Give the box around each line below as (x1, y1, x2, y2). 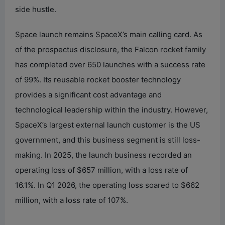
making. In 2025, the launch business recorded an (15, 150, 192, 160)
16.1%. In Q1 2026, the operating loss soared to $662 (15, 180, 199, 190)
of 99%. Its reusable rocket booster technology (15, 74, 181, 84)
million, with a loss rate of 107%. (15, 195, 128, 205)
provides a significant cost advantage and (15, 89, 162, 99)
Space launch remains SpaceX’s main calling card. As (15, 29, 202, 39)
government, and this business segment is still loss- (15, 135, 200, 145)
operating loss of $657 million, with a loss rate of (15, 165, 188, 175)
